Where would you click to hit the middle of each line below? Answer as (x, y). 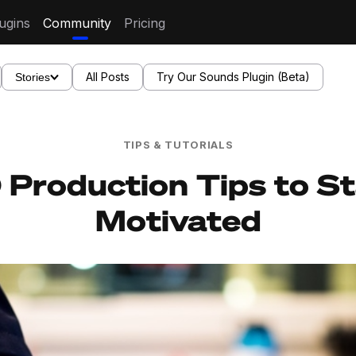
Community (77, 23)
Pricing (145, 23)
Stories (33, 77)
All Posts (108, 77)
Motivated (178, 220)
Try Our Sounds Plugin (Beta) (233, 77)
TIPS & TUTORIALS (178, 145)
